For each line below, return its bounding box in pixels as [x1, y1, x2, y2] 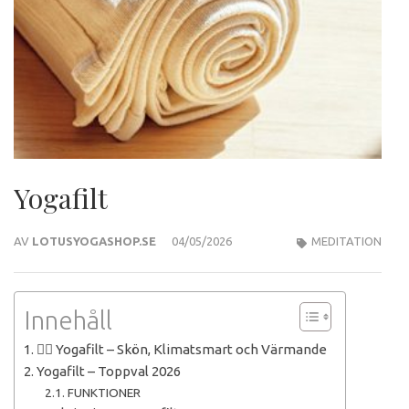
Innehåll [24, 305, 112, 334]
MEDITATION [311, 234, 382, 247]
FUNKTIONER [67, 384, 141, 400]
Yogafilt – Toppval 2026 [37, 362, 181, 379]
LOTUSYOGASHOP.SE [32, 234, 156, 247]
